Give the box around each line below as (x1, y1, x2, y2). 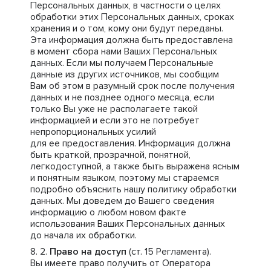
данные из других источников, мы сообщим (30, 68, 219, 80)
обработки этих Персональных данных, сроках (30, 11, 234, 23)
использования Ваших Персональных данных (30, 218, 225, 230)
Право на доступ (50, 246, 126, 258)
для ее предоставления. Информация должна (30, 137, 230, 149)
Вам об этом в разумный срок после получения (30, 80, 235, 92)
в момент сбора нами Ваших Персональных (30, 45, 217, 57)
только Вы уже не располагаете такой (30, 103, 198, 115)
